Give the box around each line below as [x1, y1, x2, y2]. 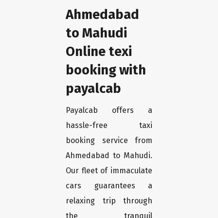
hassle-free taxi [66, 121, 152, 130]
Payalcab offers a [66, 106, 152, 115]
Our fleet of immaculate [66, 166, 152, 176]
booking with [66, 62, 146, 78]
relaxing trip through [66, 196, 152, 206]
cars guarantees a [66, 181, 152, 191]
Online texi [66, 43, 132, 60]
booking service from [66, 136, 152, 145]
